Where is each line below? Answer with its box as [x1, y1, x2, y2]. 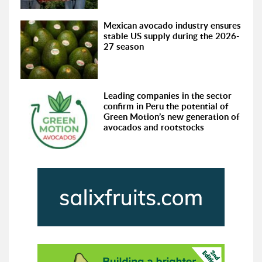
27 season [104, 40, 144, 53]
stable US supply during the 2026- [104, 29, 240, 42]
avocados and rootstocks [104, 120, 205, 133]
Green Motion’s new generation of [104, 110, 240, 123]
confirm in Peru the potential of [104, 99, 229, 112]
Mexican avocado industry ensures [104, 19, 242, 32]
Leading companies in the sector [104, 89, 232, 102]
